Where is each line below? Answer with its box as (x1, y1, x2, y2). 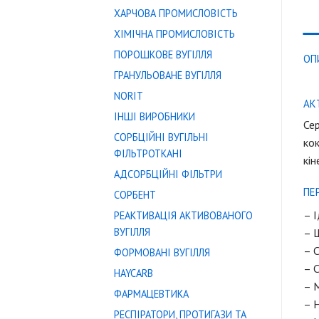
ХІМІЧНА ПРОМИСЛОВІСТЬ (114, 27, 235, 41)
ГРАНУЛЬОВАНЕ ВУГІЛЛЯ (114, 68, 221, 82)
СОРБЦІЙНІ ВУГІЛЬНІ (114, 130, 209, 144)
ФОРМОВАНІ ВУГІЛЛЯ (114, 246, 210, 259)
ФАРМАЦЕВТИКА (114, 287, 189, 300)
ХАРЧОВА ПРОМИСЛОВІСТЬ (114, 6, 238, 20)
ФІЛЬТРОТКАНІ (114, 147, 182, 160)
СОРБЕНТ (114, 188, 156, 202)
